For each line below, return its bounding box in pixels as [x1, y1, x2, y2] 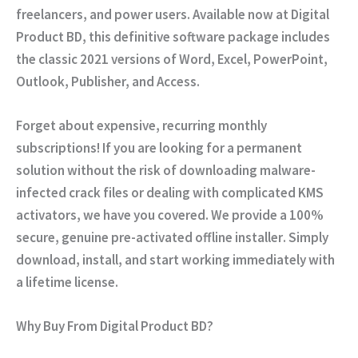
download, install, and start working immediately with [16, 251, 335, 269]
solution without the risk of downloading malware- [16, 161, 316, 180]
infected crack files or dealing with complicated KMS [16, 184, 324, 202]
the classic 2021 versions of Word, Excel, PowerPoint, [16, 50, 328, 69]
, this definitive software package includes [82, 28, 330, 46]
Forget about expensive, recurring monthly [16, 117, 267, 135]
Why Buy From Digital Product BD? [16, 317, 213, 336]
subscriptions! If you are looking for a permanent [16, 139, 302, 157]
